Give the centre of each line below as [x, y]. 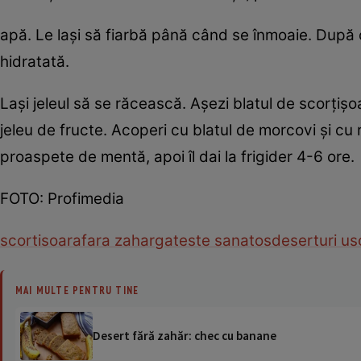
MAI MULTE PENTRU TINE [77, 290]
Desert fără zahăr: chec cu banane [185, 336]
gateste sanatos [213, 240]
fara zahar [118, 240]
